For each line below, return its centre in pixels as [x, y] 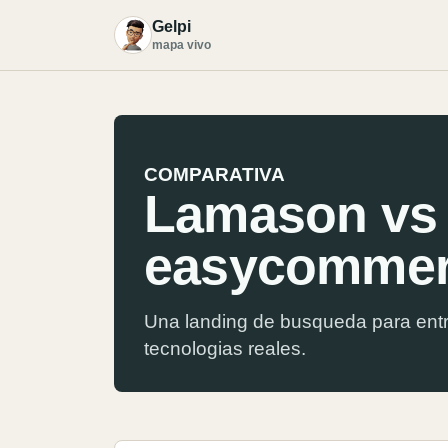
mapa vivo [181, 45]
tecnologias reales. [225, 348]
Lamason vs [290, 214]
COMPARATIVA [214, 174]
